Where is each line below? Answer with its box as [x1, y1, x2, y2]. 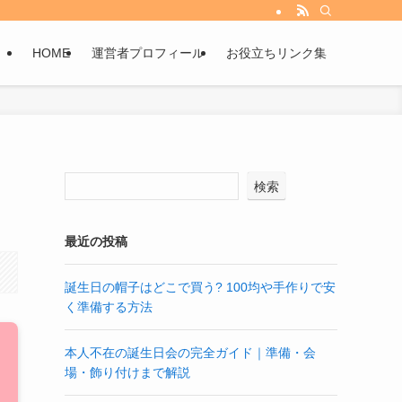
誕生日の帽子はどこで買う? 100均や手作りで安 [65, 280, 336, 294]
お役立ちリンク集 [226, 46, 327, 60]
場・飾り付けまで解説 [65, 365, 190, 380]
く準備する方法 [65, 300, 153, 314]
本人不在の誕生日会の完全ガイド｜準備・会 [65, 345, 316, 360]
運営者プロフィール [92, 46, 205, 60]
